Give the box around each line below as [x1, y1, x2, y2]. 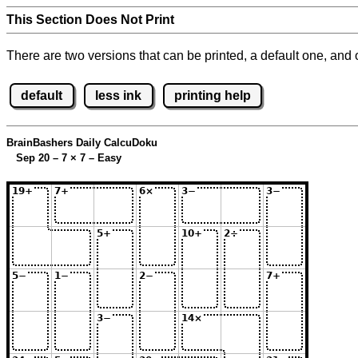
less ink [95, 88, 142, 102]
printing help [173, 88, 251, 102]
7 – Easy [77, 152, 121, 165]
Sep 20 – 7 [6, 152, 70, 165]
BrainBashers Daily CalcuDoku [6, 137, 157, 149]
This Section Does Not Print [6, 13, 174, 26]
